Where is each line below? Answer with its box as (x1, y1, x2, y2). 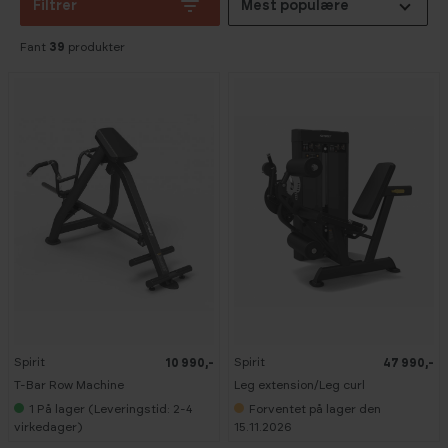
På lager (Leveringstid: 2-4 (37, 402, 193, 415)
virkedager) (14, 420, 82, 433)
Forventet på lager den (249, 402, 381, 415)
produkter (65, 41, 125, 53)
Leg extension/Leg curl (234, 378, 365, 391)
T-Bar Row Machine (14, 378, 124, 391)
